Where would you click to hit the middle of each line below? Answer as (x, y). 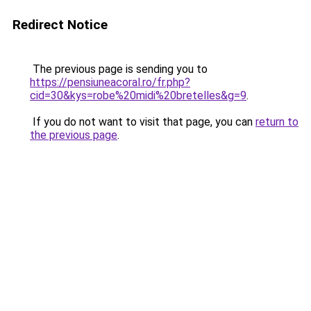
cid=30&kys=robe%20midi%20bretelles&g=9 (138, 95)
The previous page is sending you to (119, 69)
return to (277, 122)
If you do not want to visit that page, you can (143, 122)
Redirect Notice (60, 25)
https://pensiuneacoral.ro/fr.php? (110, 82)
